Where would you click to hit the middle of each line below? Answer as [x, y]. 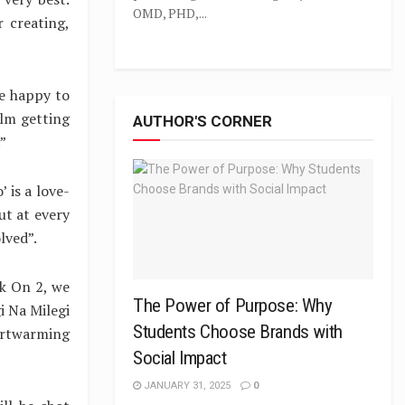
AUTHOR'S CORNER [202, 121]
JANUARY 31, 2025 [186, 386]
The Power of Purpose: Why [233, 306]
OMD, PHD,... [170, 13]
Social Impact [180, 358]
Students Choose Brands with [238, 332]
